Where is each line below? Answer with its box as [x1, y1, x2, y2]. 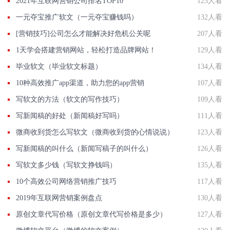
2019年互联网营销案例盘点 [16, 194, 102, 202]
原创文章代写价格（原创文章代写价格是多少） [16, 210, 167, 218]
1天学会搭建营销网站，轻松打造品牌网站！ [16, 46, 156, 54]
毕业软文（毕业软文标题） [16, 63, 102, 70]
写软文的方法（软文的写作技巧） [16, 95, 124, 103]
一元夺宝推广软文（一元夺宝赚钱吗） [16, 13, 138, 21]
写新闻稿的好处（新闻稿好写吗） [16, 112, 124, 120]
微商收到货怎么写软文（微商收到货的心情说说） [16, 128, 174, 136]
